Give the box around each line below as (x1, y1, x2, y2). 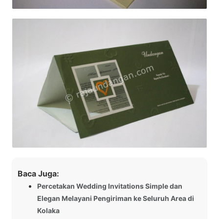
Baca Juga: (18, 169, 59, 179)
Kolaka (37, 206, 60, 215)
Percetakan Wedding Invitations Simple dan (37, 182, 182, 191)
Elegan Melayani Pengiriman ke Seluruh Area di (37, 194, 194, 203)
